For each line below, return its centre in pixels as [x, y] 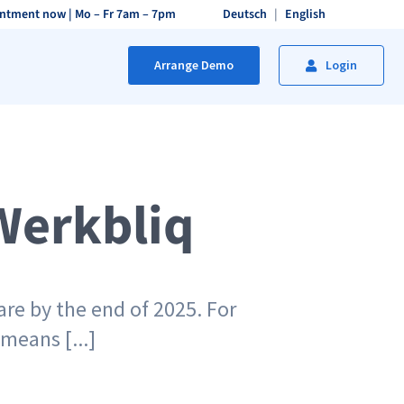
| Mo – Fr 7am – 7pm [121, 14]
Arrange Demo [194, 65]
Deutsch [244, 14]
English [305, 14]
